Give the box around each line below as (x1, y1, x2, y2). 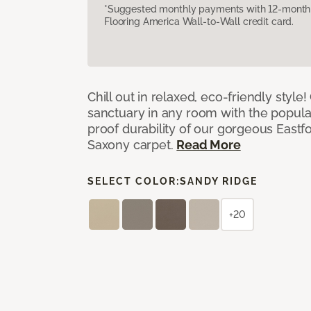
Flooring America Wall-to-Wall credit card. (104, 15, 294, 27)
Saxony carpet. (87, 137, 177, 152)
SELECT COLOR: (87, 175, 180, 187)
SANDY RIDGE (180, 175, 258, 187)
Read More (176, 137, 241, 152)
